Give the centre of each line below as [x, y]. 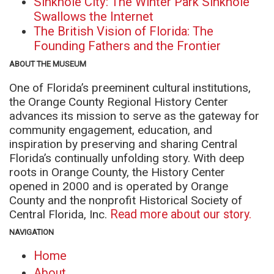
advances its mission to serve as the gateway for [134, 116]
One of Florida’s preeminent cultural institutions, [130, 88]
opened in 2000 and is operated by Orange [119, 186]
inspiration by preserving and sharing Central [123, 144]
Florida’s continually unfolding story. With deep [127, 158]
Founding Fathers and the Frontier [127, 46]
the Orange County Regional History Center [119, 102]
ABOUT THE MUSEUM [48, 64]
